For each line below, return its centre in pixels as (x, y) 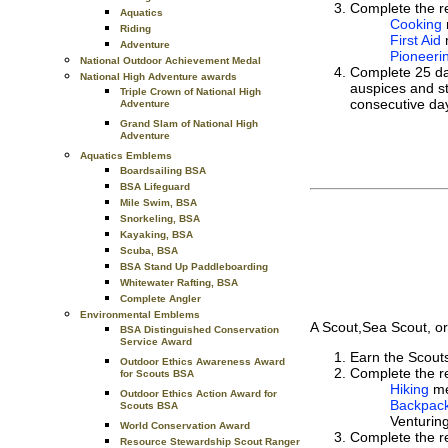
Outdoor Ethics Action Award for (198, 393)
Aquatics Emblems (126, 155)
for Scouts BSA (157, 376)
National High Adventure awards (158, 76)
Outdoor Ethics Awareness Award (202, 361)
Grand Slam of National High (189, 123)
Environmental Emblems (140, 314)
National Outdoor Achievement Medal (170, 60)
